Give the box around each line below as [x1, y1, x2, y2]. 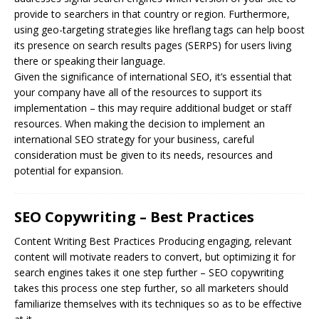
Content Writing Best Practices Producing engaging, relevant [14, 234, 292, 248]
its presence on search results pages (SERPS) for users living [14, 38, 291, 52]
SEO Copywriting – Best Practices [14, 206, 254, 226]
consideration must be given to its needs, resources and [14, 147, 273, 162]
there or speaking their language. [14, 53, 165, 68]
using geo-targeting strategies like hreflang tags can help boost [14, 22, 305, 36]
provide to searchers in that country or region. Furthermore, [14, 6, 290, 21]
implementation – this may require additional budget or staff [14, 100, 291, 115]
